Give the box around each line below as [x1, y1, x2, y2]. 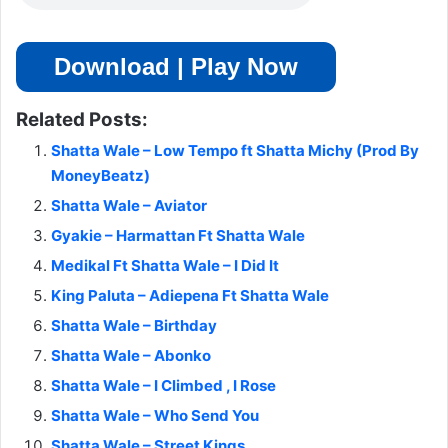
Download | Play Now [54, 53, 298, 81]
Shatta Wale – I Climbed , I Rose [51, 376, 276, 396]
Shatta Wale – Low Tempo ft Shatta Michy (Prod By [51, 141, 419, 161]
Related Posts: [16, 108, 148, 132]
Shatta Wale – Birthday [51, 316, 217, 336]
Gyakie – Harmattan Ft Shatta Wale [51, 226, 305, 246]
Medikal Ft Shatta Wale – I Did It [51, 256, 279, 276]
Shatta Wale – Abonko [51, 346, 211, 366]
